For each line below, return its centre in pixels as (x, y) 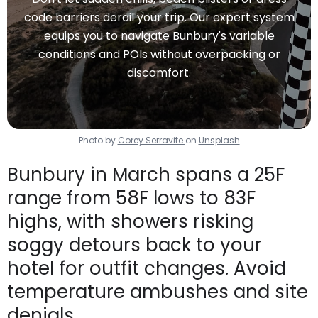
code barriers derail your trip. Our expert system (159, 18)
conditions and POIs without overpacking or (159, 55)
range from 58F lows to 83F (131, 198)
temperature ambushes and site (158, 292)
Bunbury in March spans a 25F (146, 175)
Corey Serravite (151, 141)
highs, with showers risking (130, 222)
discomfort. (159, 73)
